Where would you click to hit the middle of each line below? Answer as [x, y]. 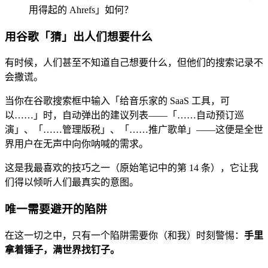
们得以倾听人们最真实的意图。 [72, 182]
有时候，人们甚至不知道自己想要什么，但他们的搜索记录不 [134, 63]
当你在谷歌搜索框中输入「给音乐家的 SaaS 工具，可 [117, 101]
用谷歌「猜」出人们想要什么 [79, 36]
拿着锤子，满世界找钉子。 [62, 249]
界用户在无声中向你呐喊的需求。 [77, 144]
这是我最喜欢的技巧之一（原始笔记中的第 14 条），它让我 [132, 168]
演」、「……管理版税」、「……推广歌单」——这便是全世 [134, 130]
